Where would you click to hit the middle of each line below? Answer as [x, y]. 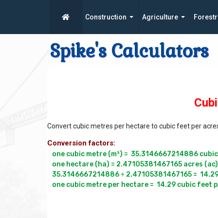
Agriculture [160, 17]
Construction [106, 17]
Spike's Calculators [129, 51]
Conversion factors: [81, 143]
